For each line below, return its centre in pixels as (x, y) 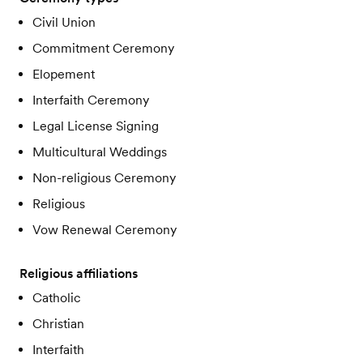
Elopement (64, 75)
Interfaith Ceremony (91, 100)
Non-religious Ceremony (104, 178)
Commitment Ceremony (103, 49)
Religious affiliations (79, 274)
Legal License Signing (96, 126)
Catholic (57, 298)
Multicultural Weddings (100, 152)
